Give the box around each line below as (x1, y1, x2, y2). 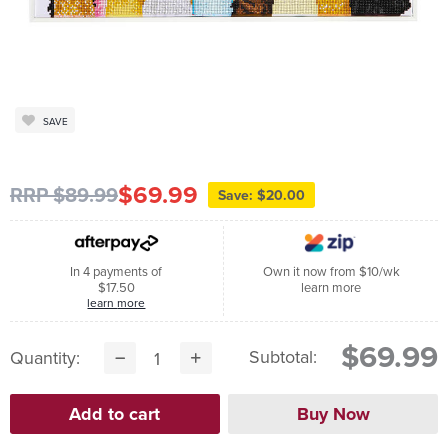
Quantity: (9, 345, 80, 371)
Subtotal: (249, 344, 318, 370)
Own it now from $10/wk (262, 262, 400, 281)
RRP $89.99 (9, 180, 118, 210)
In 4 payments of (70, 262, 163, 281)
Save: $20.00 (217, 185, 305, 206)
